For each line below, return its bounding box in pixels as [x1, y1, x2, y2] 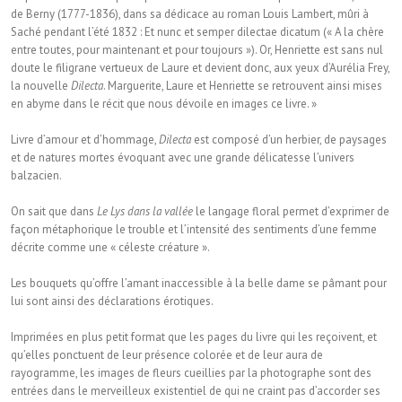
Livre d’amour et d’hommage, [11, 132, 159, 147]
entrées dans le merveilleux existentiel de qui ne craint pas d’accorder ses [11, 383, 380, 398]
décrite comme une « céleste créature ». [11, 240, 210, 255]
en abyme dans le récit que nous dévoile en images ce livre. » [11, 96, 317, 111]
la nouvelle [11, 78, 71, 93]
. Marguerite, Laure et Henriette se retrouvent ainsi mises [103, 78, 382, 93]
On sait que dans [11, 204, 97, 219]
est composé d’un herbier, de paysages [194, 132, 387, 147]
